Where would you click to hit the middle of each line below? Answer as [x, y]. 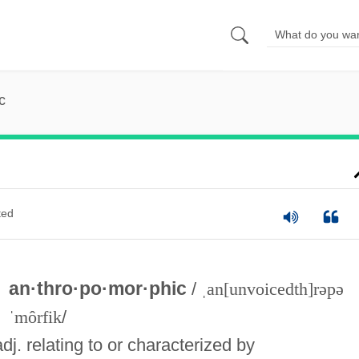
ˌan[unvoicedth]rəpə [272, 288]
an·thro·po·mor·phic [100, 288]
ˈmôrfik [35, 317]
